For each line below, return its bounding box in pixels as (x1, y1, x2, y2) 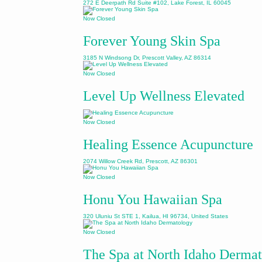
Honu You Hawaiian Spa (83, 192, 222, 207)
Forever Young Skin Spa (83, 33, 220, 49)
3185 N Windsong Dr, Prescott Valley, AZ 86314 (83, 54, 211, 61)
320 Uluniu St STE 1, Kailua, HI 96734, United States (83, 213, 228, 219)
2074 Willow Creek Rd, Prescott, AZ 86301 (83, 158, 198, 164)
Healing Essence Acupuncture (83, 137, 253, 152)
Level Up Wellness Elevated (83, 88, 244, 104)
